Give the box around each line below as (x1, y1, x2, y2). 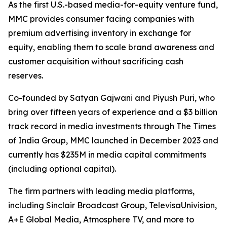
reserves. (8, 70, 43, 81)
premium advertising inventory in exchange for (8, 28, 191, 38)
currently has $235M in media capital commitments (8, 149, 206, 160)
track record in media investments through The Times (8, 121, 216, 131)
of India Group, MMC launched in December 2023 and (8, 135, 218, 145)
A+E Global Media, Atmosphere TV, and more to (8, 214, 194, 224)
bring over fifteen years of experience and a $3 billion (8, 107, 217, 117)
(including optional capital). (8, 164, 116, 174)
